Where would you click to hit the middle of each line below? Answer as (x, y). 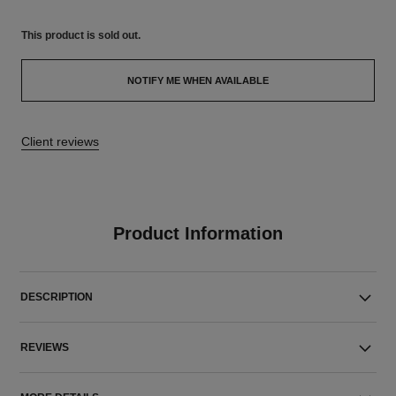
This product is (59, 35)
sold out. (119, 35)
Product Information (198, 233)
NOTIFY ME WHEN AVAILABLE (198, 80)
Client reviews (60, 141)
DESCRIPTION (57, 297)
